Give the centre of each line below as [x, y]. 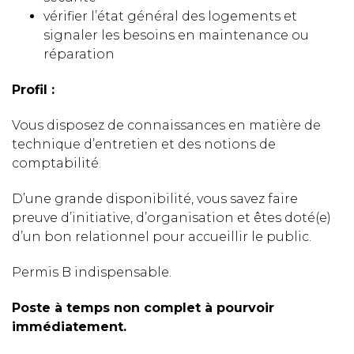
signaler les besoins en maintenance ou [176, 35]
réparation [79, 54]
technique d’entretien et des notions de [144, 144]
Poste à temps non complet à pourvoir [143, 307]
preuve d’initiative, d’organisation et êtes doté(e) [171, 217]
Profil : [33, 89]
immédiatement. [69, 326]
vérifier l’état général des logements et [170, 16]
